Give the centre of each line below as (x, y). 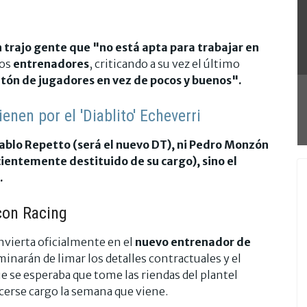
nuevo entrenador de (193, 242)
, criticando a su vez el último (164, 63)
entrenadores (51, 63)
